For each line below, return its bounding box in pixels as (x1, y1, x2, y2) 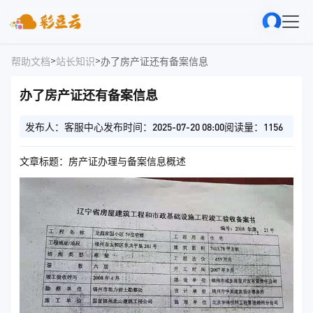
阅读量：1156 (224, 120, 283, 133)
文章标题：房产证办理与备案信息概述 (20, 155, 186, 168)
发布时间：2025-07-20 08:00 (103, 120, 224, 133)
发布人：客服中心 (25, 120, 103, 133)
